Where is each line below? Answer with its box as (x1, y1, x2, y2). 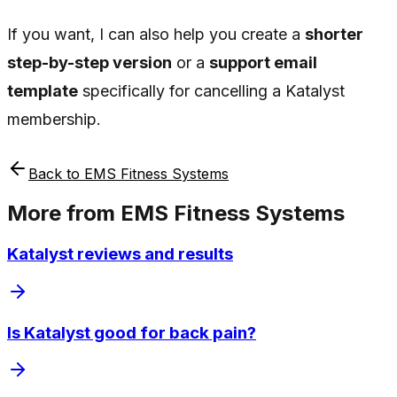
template (7, 82, 78, 101)
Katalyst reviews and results (7, 244, 233, 265)
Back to (28, 165, 84, 183)
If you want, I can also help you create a (7, 25, 305, 44)
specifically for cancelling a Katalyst (78, 82, 345, 101)
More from (7, 200, 121, 227)
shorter (305, 25, 363, 44)
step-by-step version (7, 53, 172, 73)
